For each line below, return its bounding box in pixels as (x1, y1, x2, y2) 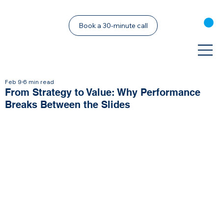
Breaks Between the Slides (5, 99, 131, 111)
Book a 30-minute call (78, 21, 148, 30)
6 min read (23, 78, 55, 86)
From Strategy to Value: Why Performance (5, 86, 201, 99)
